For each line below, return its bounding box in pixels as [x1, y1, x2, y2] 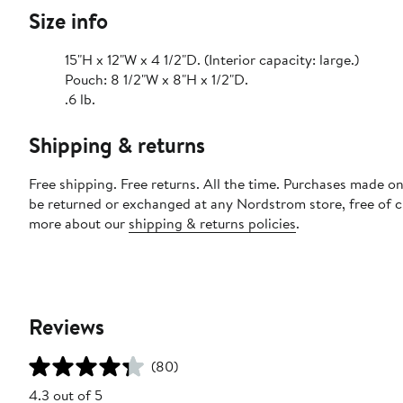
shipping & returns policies [129, 212, 296, 233]
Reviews [29, 310, 104, 342]
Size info [29, 4, 108, 36]
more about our [29, 212, 129, 233]
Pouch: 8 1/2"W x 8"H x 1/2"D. [65, 68, 248, 89]
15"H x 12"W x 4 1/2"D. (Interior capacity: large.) [65, 49, 359, 69]
